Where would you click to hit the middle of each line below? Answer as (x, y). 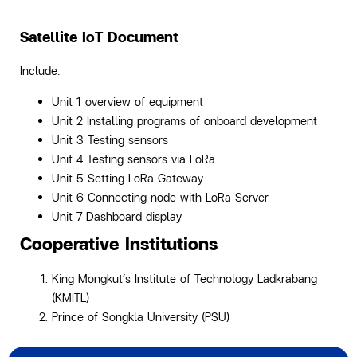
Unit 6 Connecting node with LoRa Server (160, 197)
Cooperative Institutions (119, 243)
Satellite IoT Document (99, 37)
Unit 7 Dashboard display (117, 216)
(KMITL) (71, 297)
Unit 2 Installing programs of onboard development (184, 120)
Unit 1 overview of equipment (127, 101)
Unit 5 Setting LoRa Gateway (127, 178)
